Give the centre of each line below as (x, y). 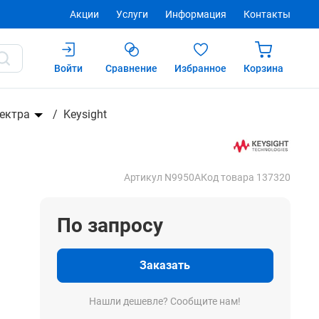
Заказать (165, 265)
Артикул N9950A (162, 177)
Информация (196, 14)
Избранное (200, 68)
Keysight (85, 114)
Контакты (267, 14)
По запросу (110, 225)
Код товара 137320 (245, 177)
